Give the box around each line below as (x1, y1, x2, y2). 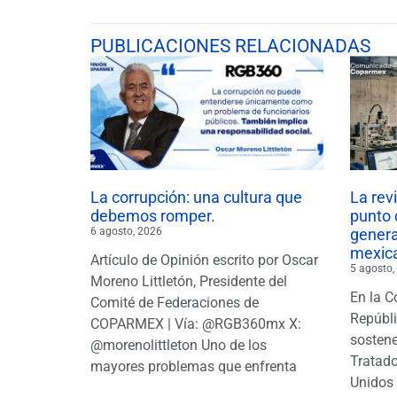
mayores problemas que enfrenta (90, 358, 297, 376)
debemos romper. (90, 206, 215, 226)
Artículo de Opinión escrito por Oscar (90, 252, 318, 269)
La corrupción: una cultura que (90, 188, 302, 207)
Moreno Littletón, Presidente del (90, 273, 287, 291)
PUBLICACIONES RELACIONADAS (90, 35, 370, 58)
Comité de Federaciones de (90, 294, 259, 312)
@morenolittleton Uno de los (90, 337, 267, 354)
